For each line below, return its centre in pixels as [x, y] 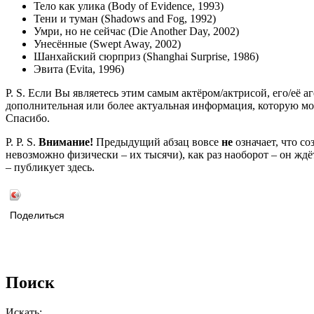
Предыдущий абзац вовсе [157, 142]
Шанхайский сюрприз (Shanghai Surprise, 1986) [146, 57]
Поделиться [37, 216]
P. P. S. [22, 142]
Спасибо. [28, 118]
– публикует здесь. [50, 168]
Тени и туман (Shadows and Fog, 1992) [125, 19]
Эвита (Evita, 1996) [79, 69]
